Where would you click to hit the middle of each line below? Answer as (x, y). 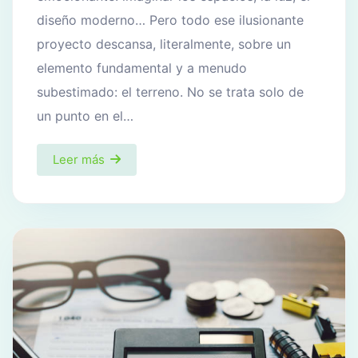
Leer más (79, 159)
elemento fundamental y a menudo (142, 68)
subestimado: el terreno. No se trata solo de (170, 91)
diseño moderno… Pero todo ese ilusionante (170, 20)
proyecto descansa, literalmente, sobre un (164, 44)
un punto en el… (85, 115)
